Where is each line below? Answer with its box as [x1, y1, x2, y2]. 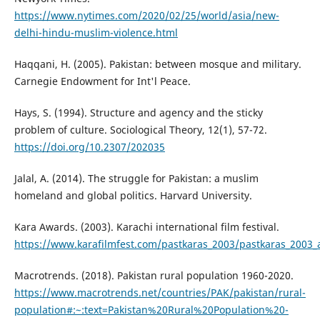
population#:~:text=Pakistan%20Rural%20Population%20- [14, 302, 289, 316]
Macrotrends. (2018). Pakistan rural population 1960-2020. [14, 268, 294, 282]
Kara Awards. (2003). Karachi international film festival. [14, 219, 279, 234]
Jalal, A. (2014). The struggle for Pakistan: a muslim [14, 171, 259, 185]
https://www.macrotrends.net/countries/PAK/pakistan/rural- [14, 285, 306, 299]
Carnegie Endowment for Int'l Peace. [14, 74, 191, 88]
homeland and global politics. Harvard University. [14, 188, 252, 202]
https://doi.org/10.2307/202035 [14, 139, 165, 154]
